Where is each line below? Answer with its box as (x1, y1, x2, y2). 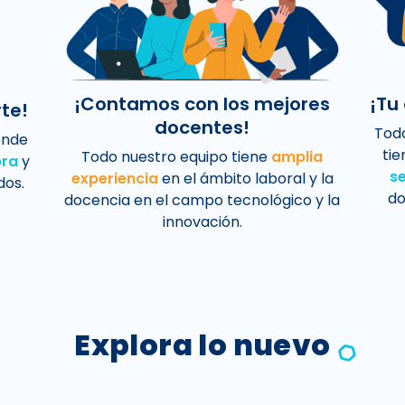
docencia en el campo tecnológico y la (64, 190, 341, 212)
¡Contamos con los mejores (74, 91, 331, 118)
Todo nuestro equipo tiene (81, 146, 272, 168)
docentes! (155, 115, 250, 141)
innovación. (162, 212, 242, 233)
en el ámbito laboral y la (157, 168, 334, 190)
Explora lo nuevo (74, 325, 331, 366)
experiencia (71, 168, 158, 190)
